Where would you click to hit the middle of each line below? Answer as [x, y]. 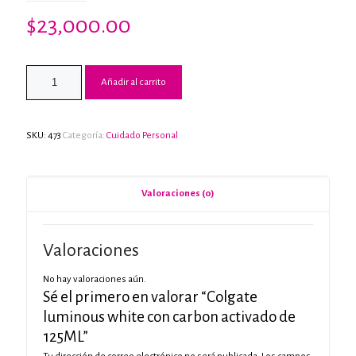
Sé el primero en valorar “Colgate [150, 297]
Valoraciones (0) [178, 193]
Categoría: [85, 135]
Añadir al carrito [133, 82]
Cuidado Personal [142, 135]
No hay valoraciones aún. [95, 279]
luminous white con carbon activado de [169, 317]
